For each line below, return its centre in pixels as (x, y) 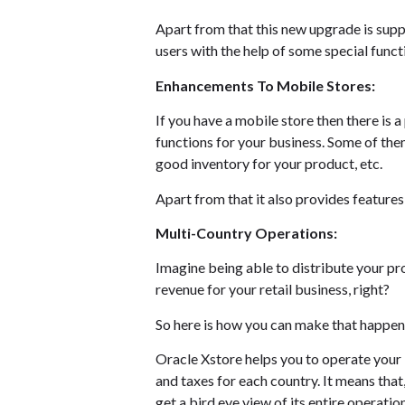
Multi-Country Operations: (246, 232)
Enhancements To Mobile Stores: (265, 85)
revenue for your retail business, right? (273, 289)
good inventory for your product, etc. (269, 164)
